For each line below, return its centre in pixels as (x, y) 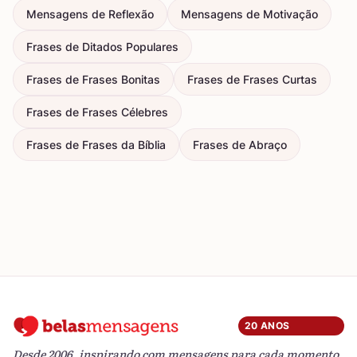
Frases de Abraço (240, 145)
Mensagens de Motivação (249, 14)
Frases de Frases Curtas (252, 79)
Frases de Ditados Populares (102, 47)
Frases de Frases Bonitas (93, 79)
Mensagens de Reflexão (90, 14)
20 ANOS (267, 326)
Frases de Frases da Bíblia (96, 145)
